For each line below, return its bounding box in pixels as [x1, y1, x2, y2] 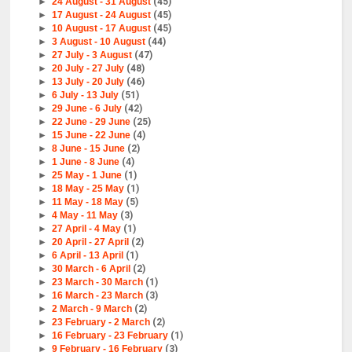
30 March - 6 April [51, 262, 133, 274]
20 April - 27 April [51, 236, 131, 247]
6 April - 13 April [51, 249, 126, 261]
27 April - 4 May [51, 222, 123, 234]
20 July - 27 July [51, 62, 126, 74]
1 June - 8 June [51, 156, 122, 167]
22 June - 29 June [51, 115, 133, 127]
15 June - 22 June [51, 129, 133, 141]
